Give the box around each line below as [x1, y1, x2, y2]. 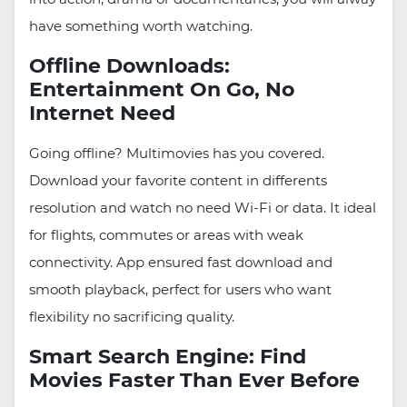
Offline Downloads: [29, 54, 230, 79]
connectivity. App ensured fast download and [29, 253, 333, 272]
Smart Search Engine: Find [29, 344, 306, 370]
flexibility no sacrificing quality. [29, 308, 234, 326]
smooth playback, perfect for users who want [29, 281, 332, 299]
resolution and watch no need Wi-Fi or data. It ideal [29, 199, 376, 217]
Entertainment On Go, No [29, 77, 294, 103]
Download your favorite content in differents [29, 172, 327, 190]
